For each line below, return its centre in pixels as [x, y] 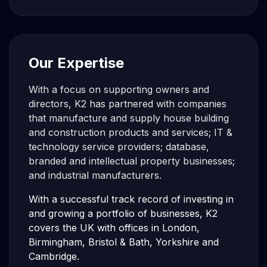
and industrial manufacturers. [95, 175]
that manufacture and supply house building [129, 118]
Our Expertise [76, 63]
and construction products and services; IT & [131, 132]
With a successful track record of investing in [131, 199]
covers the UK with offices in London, [114, 228]
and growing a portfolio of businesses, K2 [123, 213]
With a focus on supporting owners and [119, 89]
